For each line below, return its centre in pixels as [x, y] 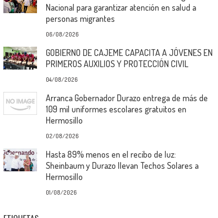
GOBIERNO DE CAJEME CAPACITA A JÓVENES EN [129, 53]
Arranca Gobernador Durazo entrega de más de [127, 98]
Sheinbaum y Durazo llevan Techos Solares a [122, 166]
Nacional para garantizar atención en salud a [121, 8]
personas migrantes [80, 19]
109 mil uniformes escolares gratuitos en [116, 109]
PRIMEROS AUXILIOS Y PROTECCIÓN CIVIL [117, 64]
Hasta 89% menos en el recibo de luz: [110, 154]
